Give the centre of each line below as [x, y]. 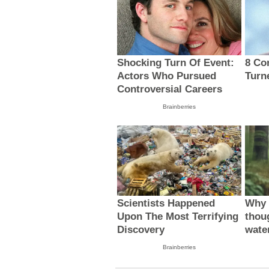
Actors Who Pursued [167, 76]
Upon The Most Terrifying [178, 216]
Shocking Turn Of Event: [176, 63]
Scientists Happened [166, 203]
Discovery [141, 229]
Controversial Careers [170, 89]
